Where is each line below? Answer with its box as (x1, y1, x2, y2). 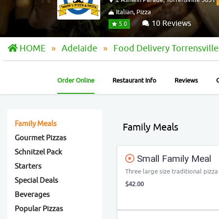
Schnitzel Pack (15, 148, 62, 157)
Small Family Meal (134, 153, 211, 164)
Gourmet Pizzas (15, 133, 66, 143)
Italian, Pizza (114, 8, 151, 16)
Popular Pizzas (15, 204, 63, 214)
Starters (15, 162, 42, 171)
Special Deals (15, 176, 58, 185)
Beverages (15, 190, 50, 199)
